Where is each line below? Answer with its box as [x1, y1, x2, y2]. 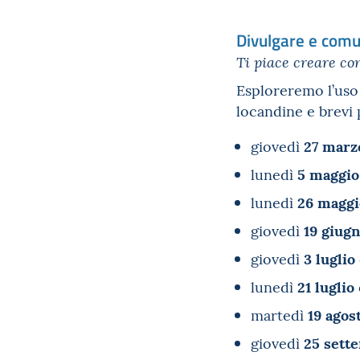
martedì [251, 305, 308, 325]
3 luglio [304, 247, 355, 268]
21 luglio [297, 275, 354, 297]
